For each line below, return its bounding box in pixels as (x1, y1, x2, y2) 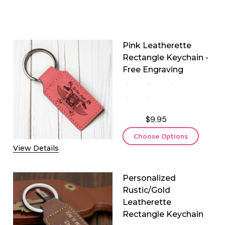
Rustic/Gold (123, 185, 170, 195)
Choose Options (134, 131, 188, 140)
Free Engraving (123, 64, 183, 74)
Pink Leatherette (123, 40, 191, 50)
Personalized (123, 173, 176, 183)
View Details (13, 143, 59, 153)
